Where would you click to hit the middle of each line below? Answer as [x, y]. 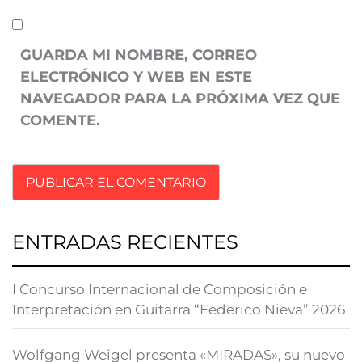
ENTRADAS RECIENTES [125, 242]
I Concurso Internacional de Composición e [160, 289]
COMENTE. [60, 120]
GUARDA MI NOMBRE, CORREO [139, 55]
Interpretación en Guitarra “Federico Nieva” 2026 [179, 309]
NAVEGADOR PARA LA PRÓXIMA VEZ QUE [180, 99]
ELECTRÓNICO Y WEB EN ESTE [136, 77]
